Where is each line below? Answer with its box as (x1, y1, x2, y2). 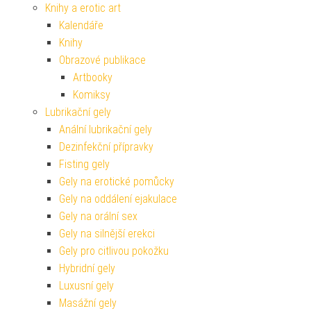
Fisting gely (59, 157, 110, 171)
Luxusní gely (59, 278, 114, 292)
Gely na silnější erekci (59, 226, 155, 240)
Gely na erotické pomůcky (59, 174, 174, 188)
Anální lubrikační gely (59, 122, 152, 136)
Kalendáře (59, 18, 103, 32)
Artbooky (73, 70, 112, 84)
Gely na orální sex (59, 209, 137, 223)
